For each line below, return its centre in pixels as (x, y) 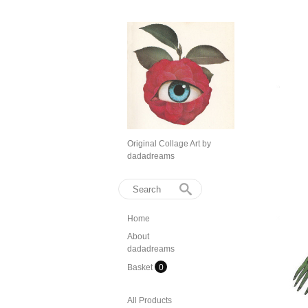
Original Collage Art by (169, 144)
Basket (141, 267)
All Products (150, 300)
